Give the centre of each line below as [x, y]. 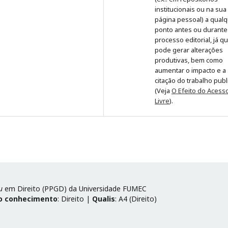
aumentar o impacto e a [190, 70]
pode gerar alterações [189, 50]
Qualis [104, 198]
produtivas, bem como [189, 60]
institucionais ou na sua [191, 9]
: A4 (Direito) [136, 198]
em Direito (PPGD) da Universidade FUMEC [75, 188]
